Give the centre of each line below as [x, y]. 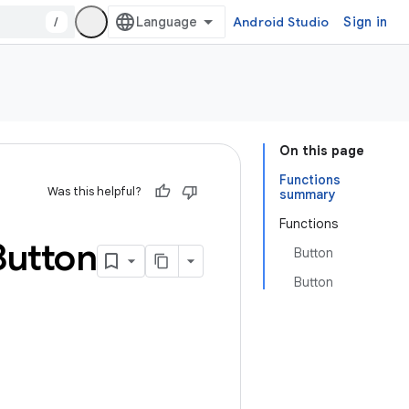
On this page [322, 151]
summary [308, 194]
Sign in [365, 22]
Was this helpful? [94, 191]
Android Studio [281, 22]
